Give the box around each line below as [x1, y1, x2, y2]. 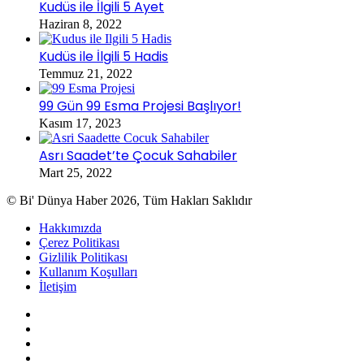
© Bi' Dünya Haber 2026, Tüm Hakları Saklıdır [6, 193, 255, 208]
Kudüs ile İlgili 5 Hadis [39, 47, 168, 67]
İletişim [39, 279, 76, 294]
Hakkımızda [39, 221, 102, 236]
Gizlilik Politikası [39, 250, 128, 265]
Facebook [38, 321, 89, 336]
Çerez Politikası [39, 236, 119, 250]
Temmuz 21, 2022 [39, 67, 132, 81]
